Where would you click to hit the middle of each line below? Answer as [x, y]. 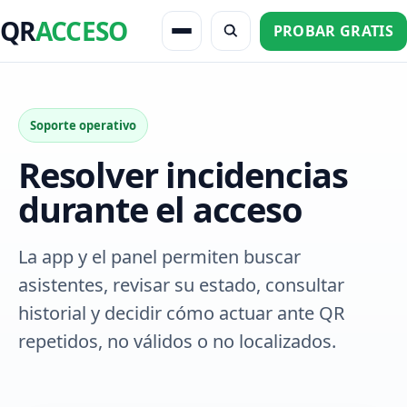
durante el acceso [160, 209]
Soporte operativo [83, 125]
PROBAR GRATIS [333, 30]
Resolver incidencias [183, 174]
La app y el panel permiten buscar [159, 257]
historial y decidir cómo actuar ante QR [181, 313]
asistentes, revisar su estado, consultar [181, 285]
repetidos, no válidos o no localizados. [177, 341]
